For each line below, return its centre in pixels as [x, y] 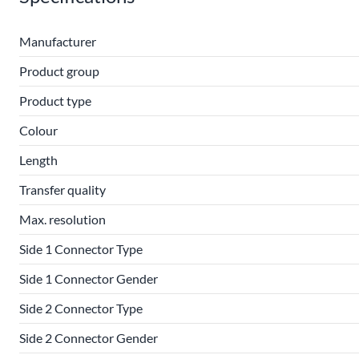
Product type [55, 101]
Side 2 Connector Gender [89, 338]
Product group [59, 71]
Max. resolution [63, 219]
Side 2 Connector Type [81, 308]
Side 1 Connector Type [81, 249]
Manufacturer [58, 41]
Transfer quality [63, 190]
